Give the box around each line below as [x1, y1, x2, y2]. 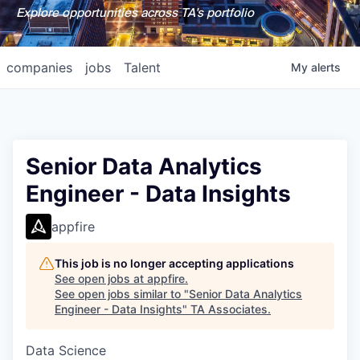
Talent [124, 59, 161, 76]
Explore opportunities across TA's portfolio [15, 5, 254, 21]
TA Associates [190, 302, 268, 316]
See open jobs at [55, 272, 147, 285]
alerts [311, 60, 341, 74]
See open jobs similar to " [55, 287, 189, 301]
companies [6, 59, 72, 76]
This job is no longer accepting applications [55, 256, 294, 270]
